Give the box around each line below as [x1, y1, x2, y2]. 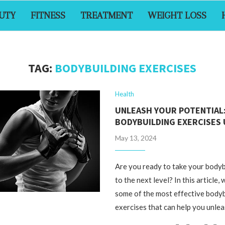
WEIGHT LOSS [147, 10, 206, 21]
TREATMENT [80, 10, 133, 21]
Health [115, 90, 135, 98]
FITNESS [30, 10, 65, 21]
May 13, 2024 [115, 134, 157, 142]
